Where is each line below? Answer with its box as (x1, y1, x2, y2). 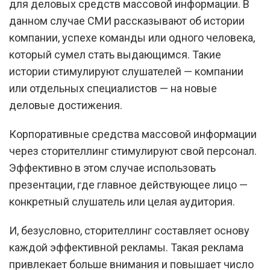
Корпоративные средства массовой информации (9, 128, 257, 140)
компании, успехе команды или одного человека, (9, 31, 255, 44)
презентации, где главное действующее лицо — (9, 178, 248, 191)
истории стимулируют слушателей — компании (9, 65, 243, 78)
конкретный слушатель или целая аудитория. (9, 195, 235, 208)
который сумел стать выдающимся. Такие (9, 48, 221, 61)
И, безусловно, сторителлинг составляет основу (9, 224, 250, 237)
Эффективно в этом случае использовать (9, 162, 216, 174)
